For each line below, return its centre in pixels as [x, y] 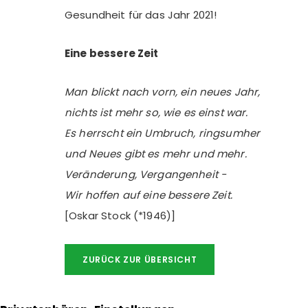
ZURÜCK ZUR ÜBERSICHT [140, 259]
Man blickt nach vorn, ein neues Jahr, [163, 92]
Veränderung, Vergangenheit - [146, 174]
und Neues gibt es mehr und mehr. [156, 154]
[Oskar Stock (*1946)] [120, 216]
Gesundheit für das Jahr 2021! [141, 14]
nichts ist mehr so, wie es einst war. [156, 112]
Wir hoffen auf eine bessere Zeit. [148, 195]
